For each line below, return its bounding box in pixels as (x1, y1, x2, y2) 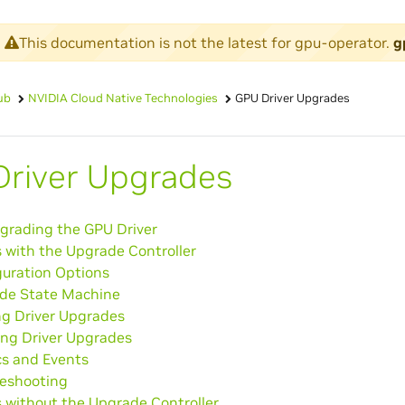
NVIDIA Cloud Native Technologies (27, 89, 218, 106)
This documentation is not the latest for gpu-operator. (19, 33, 393, 52)
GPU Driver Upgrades (234, 89, 350, 106)
